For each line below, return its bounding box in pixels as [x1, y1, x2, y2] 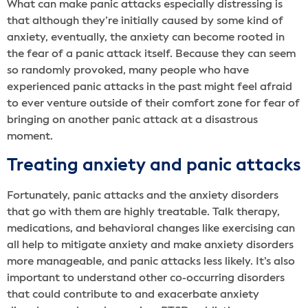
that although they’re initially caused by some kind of [7, 15, 283, 27]
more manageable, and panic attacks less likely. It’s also [7, 256, 295, 267]
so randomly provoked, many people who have [7, 65, 249, 76]
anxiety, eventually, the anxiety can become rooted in [7, 32, 285, 43]
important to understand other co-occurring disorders [7, 272, 285, 284]
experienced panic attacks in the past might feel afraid [7, 81, 292, 93]
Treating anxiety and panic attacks [7, 157, 301, 175]
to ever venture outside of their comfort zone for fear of [7, 98, 300, 109]
